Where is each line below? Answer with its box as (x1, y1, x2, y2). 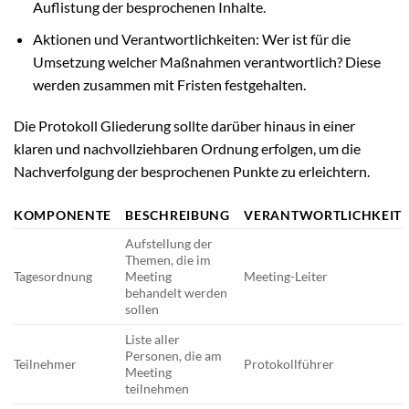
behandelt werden (125, 285, 228, 301)
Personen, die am (125, 348, 223, 364)
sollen (125, 301, 160, 318)
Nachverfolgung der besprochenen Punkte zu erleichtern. (14, 163, 370, 181)
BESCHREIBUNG (125, 207, 230, 224)
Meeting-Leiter (244, 268, 329, 285)
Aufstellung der (125, 236, 214, 252)
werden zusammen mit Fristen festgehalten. (32, 75, 306, 93)
